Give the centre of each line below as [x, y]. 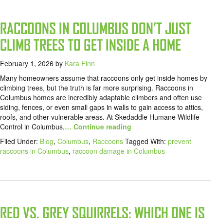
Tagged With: [146, 141]
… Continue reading [98, 127]
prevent [180, 141]
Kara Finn [80, 64]
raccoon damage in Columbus [119, 151]
